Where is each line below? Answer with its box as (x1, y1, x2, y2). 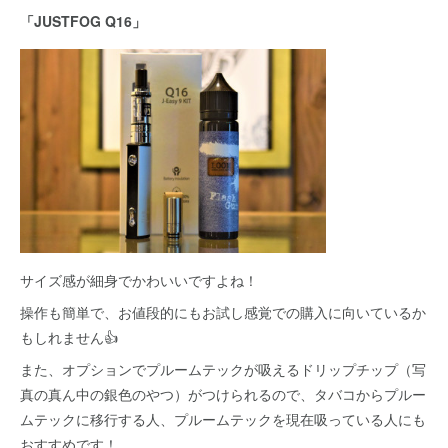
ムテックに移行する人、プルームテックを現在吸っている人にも (20, 409, 426, 429)
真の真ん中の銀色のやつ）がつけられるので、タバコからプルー (20, 384, 426, 404)
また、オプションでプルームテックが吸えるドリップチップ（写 (20, 359, 426, 379)
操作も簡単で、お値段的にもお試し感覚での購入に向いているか (20, 302, 426, 322)
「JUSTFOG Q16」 (20, 11, 146, 31)
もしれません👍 (20, 327, 118, 347)
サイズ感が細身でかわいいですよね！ (20, 270, 258, 290)
